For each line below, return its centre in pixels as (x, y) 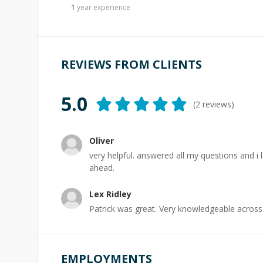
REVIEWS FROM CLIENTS (131, 64)
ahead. (102, 168)
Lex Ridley (110, 194)
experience (111, 7)
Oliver (102, 141)
